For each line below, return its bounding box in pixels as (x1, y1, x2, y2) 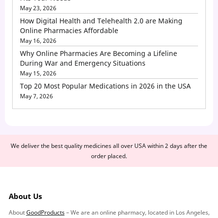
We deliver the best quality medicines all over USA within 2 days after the (11, 142, 207, 150)
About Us (8, 191, 42, 201)
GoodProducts (26, 208, 65, 217)
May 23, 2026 (20, 4, 56, 13)
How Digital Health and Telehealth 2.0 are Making (20, 16, 182, 26)
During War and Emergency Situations (20, 58, 145, 68)
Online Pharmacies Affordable (20, 26, 118, 36)
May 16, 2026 (20, 36, 56, 45)
